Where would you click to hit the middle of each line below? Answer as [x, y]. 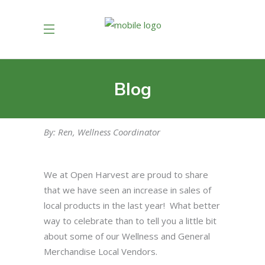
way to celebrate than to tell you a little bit [130, 221]
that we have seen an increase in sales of [127, 190]
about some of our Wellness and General [127, 236]
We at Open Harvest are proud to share [126, 174]
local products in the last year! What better [132, 205]
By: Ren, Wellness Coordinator [102, 132]
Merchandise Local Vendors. [101, 251]
